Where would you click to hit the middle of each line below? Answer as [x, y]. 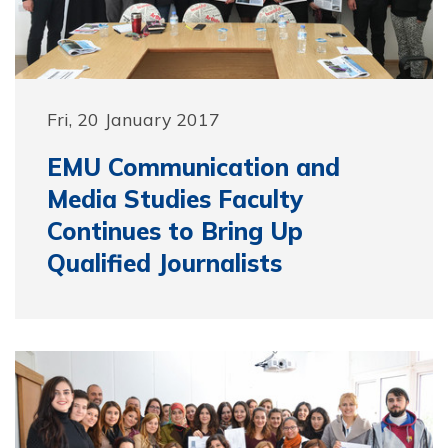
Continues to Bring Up [175, 231]
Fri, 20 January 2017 [133, 119]
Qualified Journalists [164, 263]
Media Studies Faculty [175, 199]
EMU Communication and [193, 167]
